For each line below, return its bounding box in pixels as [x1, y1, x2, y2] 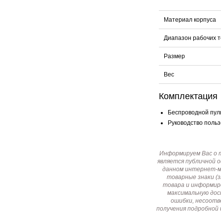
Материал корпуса [163, 16, 216, 24]
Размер [163, 53, 185, 60]
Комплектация [158, 91, 218, 102]
